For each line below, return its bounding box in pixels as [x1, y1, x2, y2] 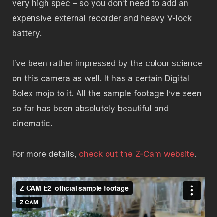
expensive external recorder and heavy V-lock [12, 13, 192, 23]
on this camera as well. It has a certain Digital [12, 74, 189, 84]
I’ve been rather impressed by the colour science [12, 59, 202, 69]
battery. [12, 28, 42, 38]
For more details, [12, 149, 79, 159]
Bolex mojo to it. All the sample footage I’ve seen [12, 89, 201, 99]
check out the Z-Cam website [79, 149, 194, 159]
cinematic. [12, 119, 52, 129]
